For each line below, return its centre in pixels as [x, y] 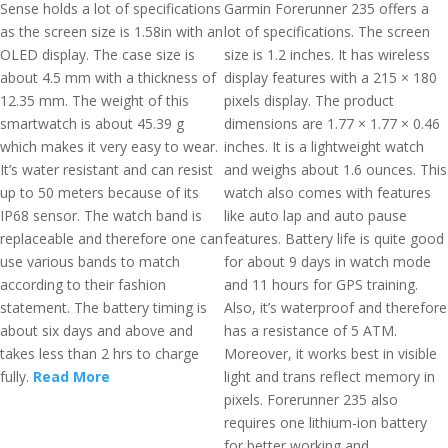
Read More [71, 376]
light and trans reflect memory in [329, 376]
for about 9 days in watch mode [327, 261]
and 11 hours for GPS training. [321, 284]
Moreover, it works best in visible [330, 353]
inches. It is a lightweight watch [324, 146]
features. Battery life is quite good [334, 238]
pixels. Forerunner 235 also [311, 399]
